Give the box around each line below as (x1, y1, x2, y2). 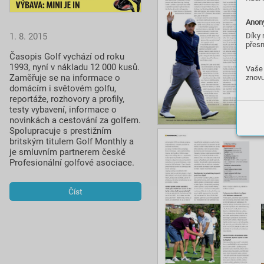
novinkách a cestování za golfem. (9, 114, 141, 126)
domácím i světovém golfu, (9, 82, 116, 94)
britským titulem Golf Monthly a (9, 136, 134, 147)
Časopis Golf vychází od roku (9, 51, 124, 62)
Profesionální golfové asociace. (9, 157, 134, 168)
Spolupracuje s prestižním (9, 125, 111, 136)
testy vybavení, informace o (9, 104, 117, 115)
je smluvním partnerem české (9, 146, 126, 157)
